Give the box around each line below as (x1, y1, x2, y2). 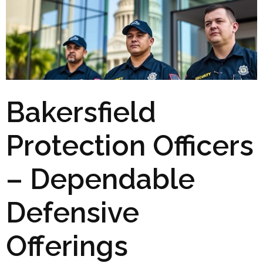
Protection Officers (6, 129, 254, 162)
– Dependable (6, 162, 195, 195)
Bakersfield (6, 95, 156, 129)
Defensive (6, 195, 139, 229)
